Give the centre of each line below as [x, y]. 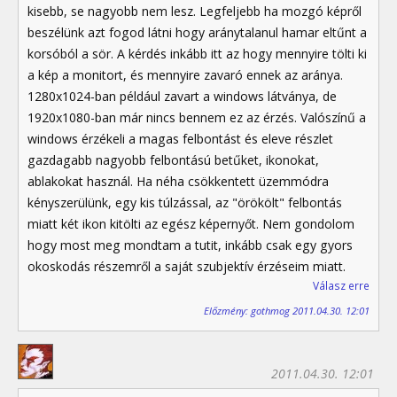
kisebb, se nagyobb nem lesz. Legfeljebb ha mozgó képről [195, 12]
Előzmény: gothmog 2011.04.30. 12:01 [287, 310]
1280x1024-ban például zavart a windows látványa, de [182, 97]
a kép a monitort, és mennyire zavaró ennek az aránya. [185, 75]
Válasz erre [341, 286]
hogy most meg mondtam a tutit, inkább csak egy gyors [190, 245]
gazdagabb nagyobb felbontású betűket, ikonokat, [173, 160]
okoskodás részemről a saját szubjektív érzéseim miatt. [187, 267]
